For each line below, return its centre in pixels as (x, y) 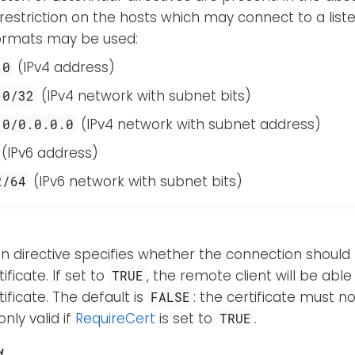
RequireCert (115, 318)
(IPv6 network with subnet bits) (136, 181)
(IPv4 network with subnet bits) (145, 95)
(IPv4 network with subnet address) (199, 124)
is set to (186, 318)
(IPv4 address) (65, 67)
